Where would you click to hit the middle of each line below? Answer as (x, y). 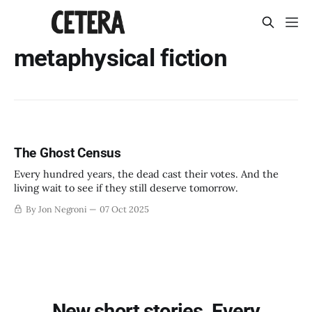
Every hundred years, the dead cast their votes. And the (146, 174)
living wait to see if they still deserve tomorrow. (126, 188)
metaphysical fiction (120, 58)
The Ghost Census (68, 153)
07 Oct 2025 (124, 209)
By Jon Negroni (56, 209)
